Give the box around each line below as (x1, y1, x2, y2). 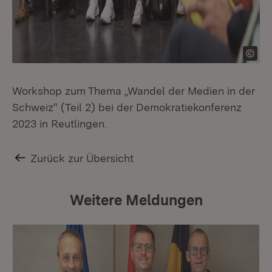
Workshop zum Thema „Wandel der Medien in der (12, 84, 255, 97)
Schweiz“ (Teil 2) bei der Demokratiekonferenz (12, 101, 242, 114)
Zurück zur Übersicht (30, 152, 134, 165)
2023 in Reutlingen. (12, 117, 107, 130)
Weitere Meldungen (69, 191, 203, 209)
